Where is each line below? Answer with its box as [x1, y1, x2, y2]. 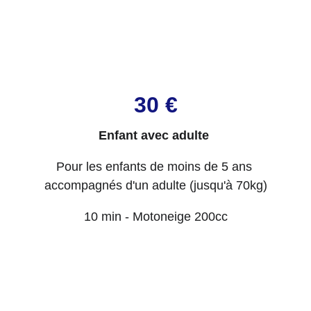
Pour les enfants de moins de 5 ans [56, 160, 255, 174]
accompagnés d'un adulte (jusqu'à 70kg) [44, 178, 267, 192]
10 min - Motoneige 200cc [83, 210, 228, 224]
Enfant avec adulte [99, 128, 209, 142]
